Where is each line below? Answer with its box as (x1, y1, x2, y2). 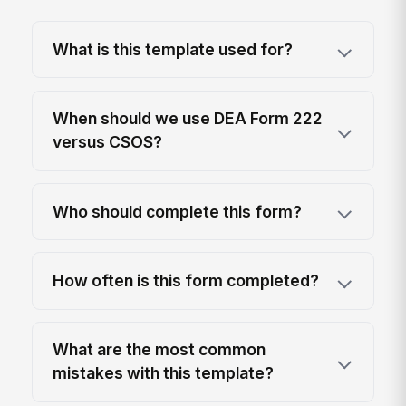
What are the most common (53, 340, 266, 360)
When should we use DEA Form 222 (53, 109, 324, 129)
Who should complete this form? (53, 201, 303, 221)
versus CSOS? (53, 132, 163, 152)
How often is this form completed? (53, 271, 320, 290)
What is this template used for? (53, 39, 294, 59)
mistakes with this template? (53, 363, 275, 383)
